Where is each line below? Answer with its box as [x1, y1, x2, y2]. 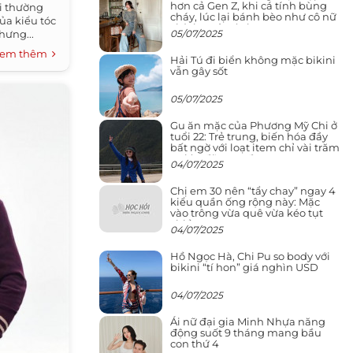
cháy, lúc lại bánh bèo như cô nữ [170, 9, 336, 23]
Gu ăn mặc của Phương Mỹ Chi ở [170, 118, 337, 132]
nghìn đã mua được [170, 151, 273, 165]
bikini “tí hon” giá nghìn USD [170, 260, 318, 273]
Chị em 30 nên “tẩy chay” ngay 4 [170, 184, 336, 197]
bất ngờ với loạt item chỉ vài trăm [170, 140, 340, 154]
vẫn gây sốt [170, 64, 228, 77]
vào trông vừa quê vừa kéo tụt [170, 206, 323, 219]
